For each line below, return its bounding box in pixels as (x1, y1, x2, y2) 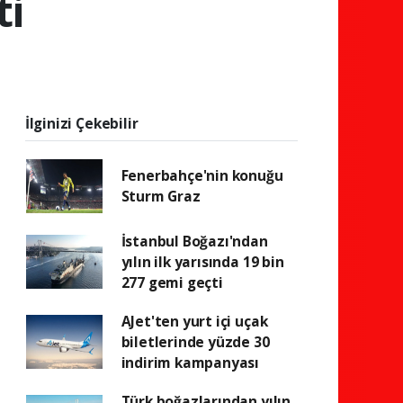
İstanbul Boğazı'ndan (121, 230, 268, 251)
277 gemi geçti (121, 272, 223, 292)
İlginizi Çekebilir (24, 112, 139, 133)
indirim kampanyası (121, 352, 260, 372)
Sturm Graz (121, 185, 201, 206)
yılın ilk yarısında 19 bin (121, 251, 284, 272)
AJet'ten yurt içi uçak (121, 310, 268, 331)
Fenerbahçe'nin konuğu (121, 165, 283, 185)
